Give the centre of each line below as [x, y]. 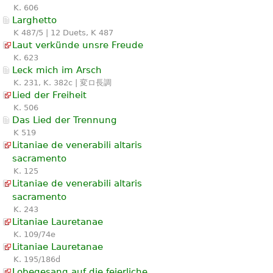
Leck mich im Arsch [57, 70]
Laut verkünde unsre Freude [78, 45]
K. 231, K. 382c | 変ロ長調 [62, 82]
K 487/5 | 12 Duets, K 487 [63, 32]
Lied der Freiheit [49, 95]
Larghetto [34, 20]
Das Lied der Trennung [65, 120]
